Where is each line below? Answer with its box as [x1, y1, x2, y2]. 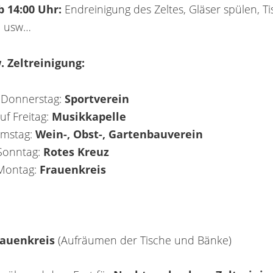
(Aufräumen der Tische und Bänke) [57, 232, 232, 247]
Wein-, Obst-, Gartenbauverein [35, 126, 203, 141]
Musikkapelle [51, 108, 126, 124]
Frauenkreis [39, 161, 106, 177]
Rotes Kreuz [43, 143, 109, 159]
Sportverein [64, 90, 129, 106]
